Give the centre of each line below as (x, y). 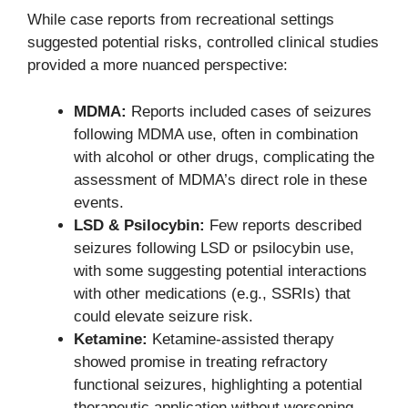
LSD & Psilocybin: (139, 225)
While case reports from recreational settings (181, 20)
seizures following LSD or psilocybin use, (214, 248)
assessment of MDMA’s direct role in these (220, 179)
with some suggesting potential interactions (220, 270)
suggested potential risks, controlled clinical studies (203, 43)
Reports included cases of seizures (249, 111)
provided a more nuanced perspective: (158, 66)
